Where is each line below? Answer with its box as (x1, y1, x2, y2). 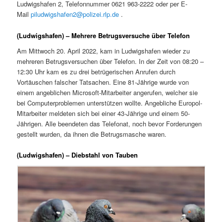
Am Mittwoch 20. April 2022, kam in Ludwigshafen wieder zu (17, 46, 190, 56)
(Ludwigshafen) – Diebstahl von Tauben (17, 150, 138, 160)
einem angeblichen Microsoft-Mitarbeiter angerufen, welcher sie (17, 88, 198, 98)
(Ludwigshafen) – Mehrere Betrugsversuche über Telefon (17, 30, 190, 40)
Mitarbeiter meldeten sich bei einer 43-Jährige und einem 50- (17, 109, 190, 118)
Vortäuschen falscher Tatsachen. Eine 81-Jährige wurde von (17, 77, 189, 87)
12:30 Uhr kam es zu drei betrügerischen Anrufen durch (17, 67, 176, 77)
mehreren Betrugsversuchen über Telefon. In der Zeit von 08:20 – (17, 56, 204, 66)
